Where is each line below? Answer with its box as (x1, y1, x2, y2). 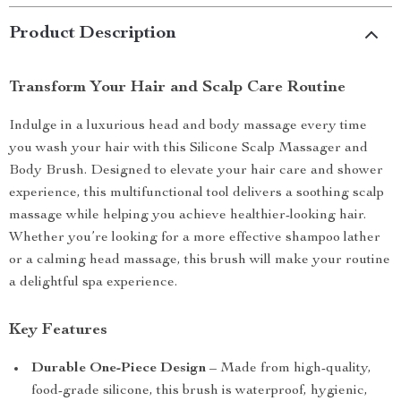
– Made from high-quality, (206, 362, 371, 376)
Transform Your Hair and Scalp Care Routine (9, 80, 346, 96)
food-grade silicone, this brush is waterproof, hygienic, (31, 384, 368, 398)
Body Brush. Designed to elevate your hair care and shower (9, 164, 383, 178)
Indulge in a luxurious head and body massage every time (9, 119, 367, 133)
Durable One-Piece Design (31, 362, 206, 376)
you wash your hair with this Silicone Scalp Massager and (9, 141, 368, 156)
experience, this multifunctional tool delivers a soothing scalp (9, 186, 384, 200)
